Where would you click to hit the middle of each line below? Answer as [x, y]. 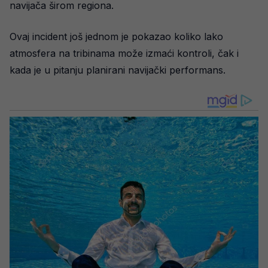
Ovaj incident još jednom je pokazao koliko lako [116, 36]
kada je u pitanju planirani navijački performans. [118, 70]
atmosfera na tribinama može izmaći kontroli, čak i [124, 53]
